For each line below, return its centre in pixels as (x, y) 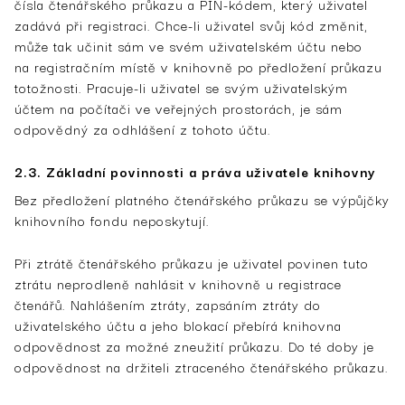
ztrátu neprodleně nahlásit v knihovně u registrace (178, 283)
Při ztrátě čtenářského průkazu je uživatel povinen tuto (192, 262)
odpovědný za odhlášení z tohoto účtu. (143, 128)
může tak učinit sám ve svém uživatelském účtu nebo (188, 45)
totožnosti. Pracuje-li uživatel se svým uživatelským (181, 87)
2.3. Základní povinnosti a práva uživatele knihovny (198, 171)
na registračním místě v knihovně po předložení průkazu (198, 66)
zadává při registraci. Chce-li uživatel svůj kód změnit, (191, 24)
